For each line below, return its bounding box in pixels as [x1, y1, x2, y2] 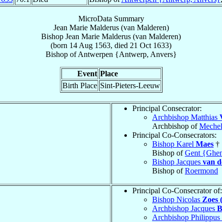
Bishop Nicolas [152, 195, 202, 204]
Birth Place [62, 81, 97, 90]
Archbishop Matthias [152, 112, 220, 121]
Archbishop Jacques [152, 204, 217, 213]
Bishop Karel [152, 139, 196, 148]
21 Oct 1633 [130, 41, 169, 50]
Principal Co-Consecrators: [132, 130, 217, 139]
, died [111, 41, 130, 50]
